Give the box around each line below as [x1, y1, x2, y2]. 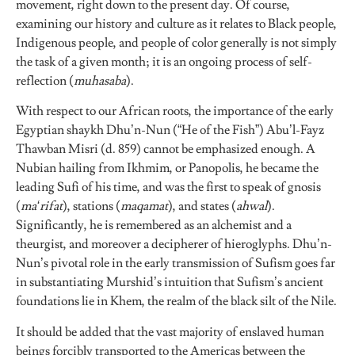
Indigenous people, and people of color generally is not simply [16, 34, 337, 51]
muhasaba [74, 72, 126, 89]
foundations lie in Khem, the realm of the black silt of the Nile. [16, 293, 337, 310]
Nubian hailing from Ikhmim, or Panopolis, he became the [16, 160, 319, 177]
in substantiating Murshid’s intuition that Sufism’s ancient [16, 274, 323, 291]
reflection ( [16, 72, 74, 89]
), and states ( [168, 198, 236, 215]
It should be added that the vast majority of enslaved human [16, 323, 324, 340]
